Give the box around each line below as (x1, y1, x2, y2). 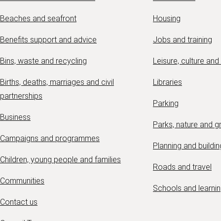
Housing (153, 14, 181, 24)
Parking (153, 99, 179, 109)
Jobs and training (153, 35, 212, 45)
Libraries (153, 77, 182, 87)
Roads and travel (153, 162, 212, 172)
